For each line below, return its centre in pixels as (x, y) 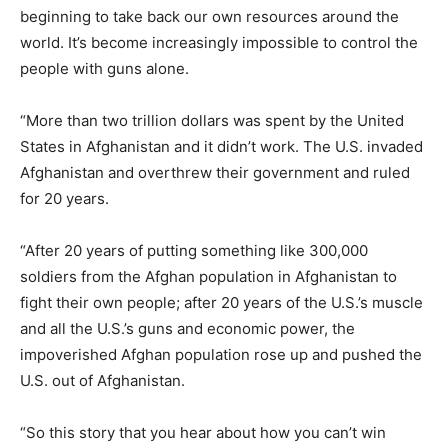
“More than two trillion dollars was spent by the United (212, 121)
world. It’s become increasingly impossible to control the (219, 43)
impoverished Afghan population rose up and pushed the (221, 355)
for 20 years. (64, 199)
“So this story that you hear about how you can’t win (203, 433)
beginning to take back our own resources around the (209, 17)
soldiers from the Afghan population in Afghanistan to (208, 277)
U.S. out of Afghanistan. (102, 381)
